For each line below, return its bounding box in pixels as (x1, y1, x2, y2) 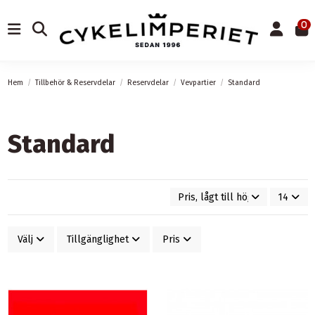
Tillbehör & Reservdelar (34, 78, 115, 88)
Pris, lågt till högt (177, 191, 257, 203)
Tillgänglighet (66, 233, 129, 245)
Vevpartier (180, 78, 216, 88)
